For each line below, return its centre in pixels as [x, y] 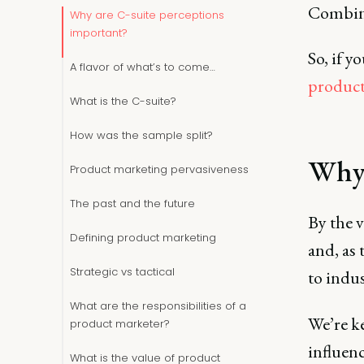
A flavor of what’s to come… [143, 67]
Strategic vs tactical [122, 272]
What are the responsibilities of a [158, 306]
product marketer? [120, 324]
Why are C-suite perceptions [147, 15]
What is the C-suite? [123, 101]
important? [99, 33]
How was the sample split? [141, 135]
